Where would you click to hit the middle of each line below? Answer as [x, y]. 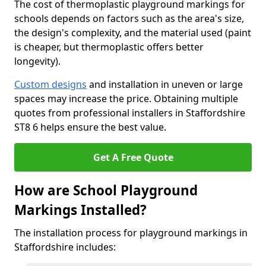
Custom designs [50, 84]
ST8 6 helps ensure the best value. [90, 127]
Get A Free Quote [133, 157]
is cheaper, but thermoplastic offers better [109, 47]
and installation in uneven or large [165, 84]
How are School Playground [106, 190]
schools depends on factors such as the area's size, [129, 18]
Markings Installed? [80, 210]
